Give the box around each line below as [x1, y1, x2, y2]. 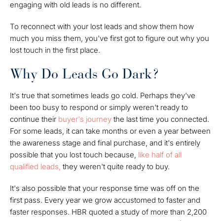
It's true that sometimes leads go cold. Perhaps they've [10, 91, 195, 100]
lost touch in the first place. [10, 45, 100, 55]
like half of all [138, 150, 182, 159]
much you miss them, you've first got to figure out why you [10, 34, 209, 43]
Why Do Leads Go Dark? [10, 66, 159, 82]
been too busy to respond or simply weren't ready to [10, 103, 188, 112]
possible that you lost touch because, [10, 150, 138, 159]
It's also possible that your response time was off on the [10, 184, 199, 193]
